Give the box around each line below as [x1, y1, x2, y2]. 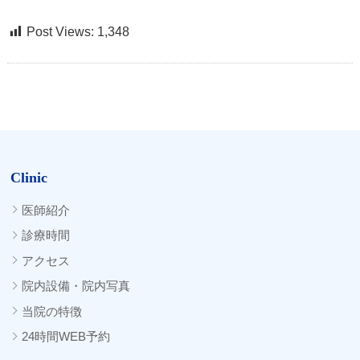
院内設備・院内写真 [22, 279, 131, 293]
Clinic [10, 169, 48, 186]
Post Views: [26, 24, 94, 39]
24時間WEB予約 [22, 329, 111, 344]
